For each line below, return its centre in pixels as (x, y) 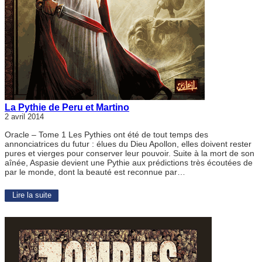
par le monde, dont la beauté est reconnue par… (95, 172)
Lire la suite (32, 196)
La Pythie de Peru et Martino (67, 107)
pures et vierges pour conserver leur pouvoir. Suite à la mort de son (130, 154)
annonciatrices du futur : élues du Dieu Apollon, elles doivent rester (128, 144)
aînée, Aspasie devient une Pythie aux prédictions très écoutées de (129, 163)
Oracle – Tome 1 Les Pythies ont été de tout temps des (106, 135)
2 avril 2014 (24, 117)
